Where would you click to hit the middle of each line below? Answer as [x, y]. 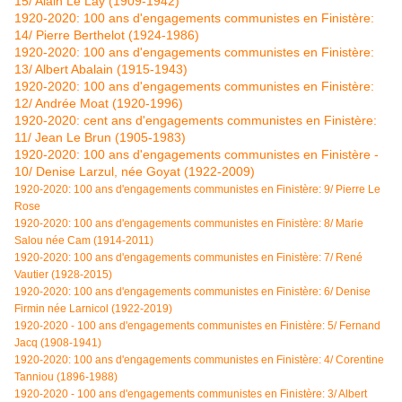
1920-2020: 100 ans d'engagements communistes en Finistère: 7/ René [188, 258]
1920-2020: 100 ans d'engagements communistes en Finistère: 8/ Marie [189, 224]
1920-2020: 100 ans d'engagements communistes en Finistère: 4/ [175, 360]
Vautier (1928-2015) [63, 275]
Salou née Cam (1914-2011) [84, 241]
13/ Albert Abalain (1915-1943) [101, 70]
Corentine [360, 360]
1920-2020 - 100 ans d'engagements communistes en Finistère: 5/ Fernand [197, 326]
